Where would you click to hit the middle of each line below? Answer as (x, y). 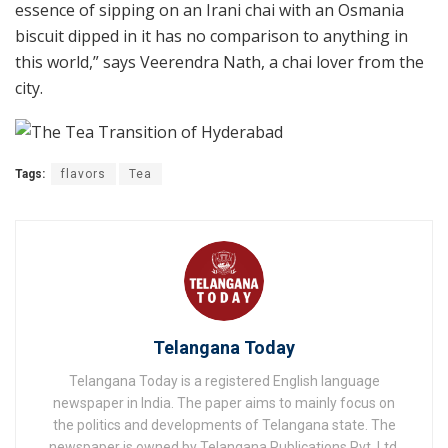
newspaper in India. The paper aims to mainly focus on (224, 403)
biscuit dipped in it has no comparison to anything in (211, 36)
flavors (83, 174)
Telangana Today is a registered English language (224, 381)
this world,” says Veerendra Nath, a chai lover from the (219, 62)
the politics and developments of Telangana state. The (224, 425)
